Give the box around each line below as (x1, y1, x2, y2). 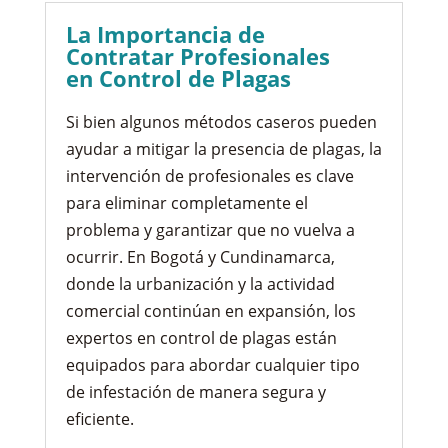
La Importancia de (65, 18, 265, 49)
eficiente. (65, 407, 134, 430)
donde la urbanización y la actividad (65, 272, 335, 295)
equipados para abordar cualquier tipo (65, 353, 360, 376)
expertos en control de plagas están (65, 326, 337, 349)
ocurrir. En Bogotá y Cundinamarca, (65, 245, 335, 268)
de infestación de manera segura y (65, 380, 326, 403)
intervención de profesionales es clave (65, 164, 354, 187)
